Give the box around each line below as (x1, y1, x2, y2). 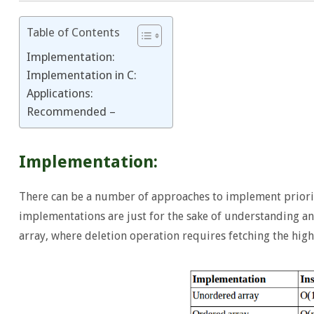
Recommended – (26, 104, 116, 118)
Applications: (26, 86, 93, 100)
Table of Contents (26, 25, 120, 39)
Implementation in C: (26, 67, 137, 82)
